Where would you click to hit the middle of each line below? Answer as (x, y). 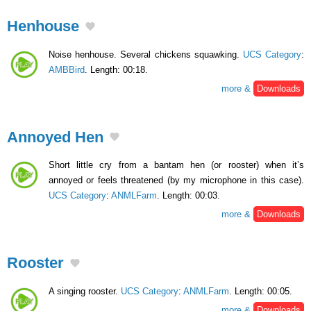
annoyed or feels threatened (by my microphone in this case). (176, 180)
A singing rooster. (85, 291)
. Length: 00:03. (188, 196)
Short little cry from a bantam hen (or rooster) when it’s (176, 165)
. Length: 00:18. (116, 69)
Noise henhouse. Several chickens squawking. (146, 54)
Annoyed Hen (55, 137)
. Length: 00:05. (261, 291)
